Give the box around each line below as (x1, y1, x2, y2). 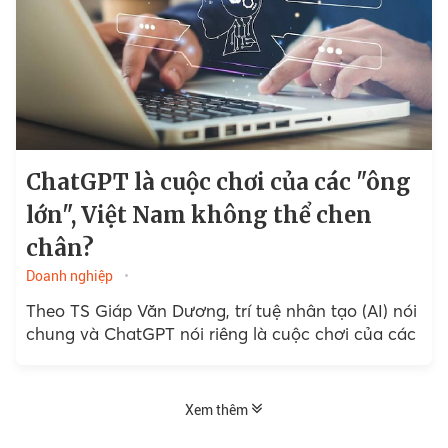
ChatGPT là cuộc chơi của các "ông (25, 167, 411, 196)
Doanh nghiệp (25, 267, 113, 284)
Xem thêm (185, 401, 251, 418)
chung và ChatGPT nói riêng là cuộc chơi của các (25, 322, 416, 344)
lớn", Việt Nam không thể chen (25, 200, 372, 229)
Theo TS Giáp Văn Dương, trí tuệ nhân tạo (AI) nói (25, 299, 417, 321)
